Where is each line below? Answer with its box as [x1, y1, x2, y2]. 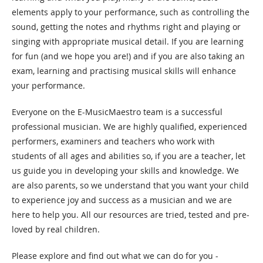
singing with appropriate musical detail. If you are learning [12, 36, 244, 47]
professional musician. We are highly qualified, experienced [12, 121, 247, 132]
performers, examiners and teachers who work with [12, 136, 215, 147]
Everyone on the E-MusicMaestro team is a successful [12, 106, 222, 117]
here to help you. [12, 209, 81, 220]
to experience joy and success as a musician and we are [12, 194, 232, 205]
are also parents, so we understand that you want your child [12, 180, 249, 191]
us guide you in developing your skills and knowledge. [12, 165, 227, 176]
